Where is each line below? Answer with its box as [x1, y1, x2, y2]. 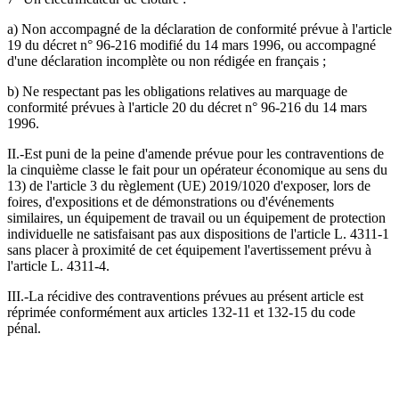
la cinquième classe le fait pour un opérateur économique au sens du [7, 162, 387, 178]
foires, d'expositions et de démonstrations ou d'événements [7, 194, 334, 210]
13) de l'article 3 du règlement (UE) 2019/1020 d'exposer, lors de [7, 178, 370, 194]
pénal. [7, 321, 41, 337]
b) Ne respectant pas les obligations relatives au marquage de [7, 84, 347, 100]
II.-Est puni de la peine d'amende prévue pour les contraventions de [7, 146, 384, 162]
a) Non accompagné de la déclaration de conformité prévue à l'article [7, 21, 392, 37]
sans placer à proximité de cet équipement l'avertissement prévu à [7, 242, 371, 258]
